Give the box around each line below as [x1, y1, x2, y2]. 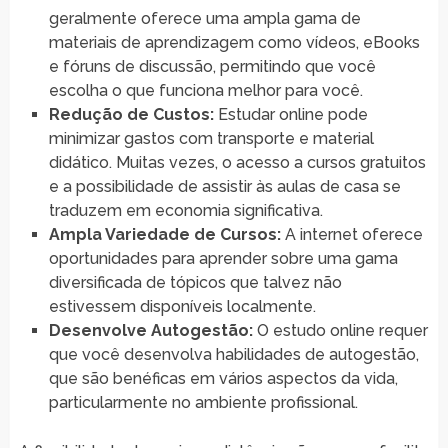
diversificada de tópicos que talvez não [48, 273, 342, 293]
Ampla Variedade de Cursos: [48, 225, 281, 245]
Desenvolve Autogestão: [48, 321, 253, 341]
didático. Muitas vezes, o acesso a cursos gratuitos [48, 153, 426, 173]
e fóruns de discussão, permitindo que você [48, 57, 376, 77]
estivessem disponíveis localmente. [48, 297, 316, 317]
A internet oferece [280, 225, 423, 245]
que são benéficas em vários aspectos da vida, [48, 369, 398, 389]
